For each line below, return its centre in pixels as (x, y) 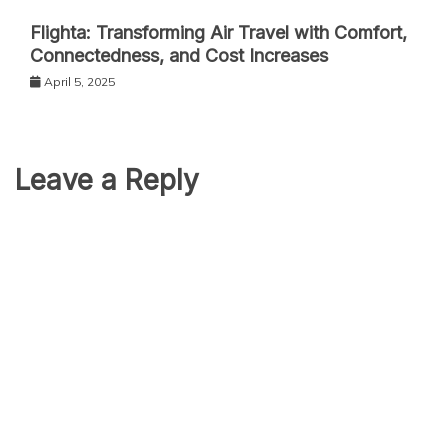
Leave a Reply (107, 179)
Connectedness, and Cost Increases (179, 55)
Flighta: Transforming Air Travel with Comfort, (218, 32)
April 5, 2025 (79, 81)
